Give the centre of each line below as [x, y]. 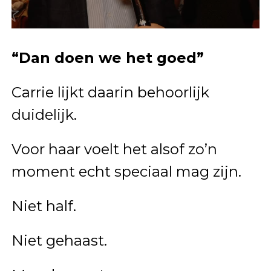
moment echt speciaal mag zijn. [126, 171]
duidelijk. [44, 114]
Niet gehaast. [59, 240]
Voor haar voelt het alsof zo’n [114, 149]
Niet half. [44, 206]
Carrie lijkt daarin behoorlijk [110, 92]
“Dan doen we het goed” [107, 57]
